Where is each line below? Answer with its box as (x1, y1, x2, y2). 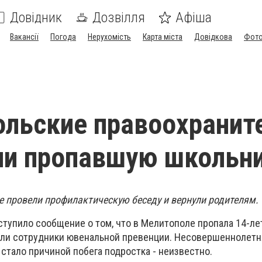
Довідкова (194, 32, 232, 42)
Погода (50, 32, 76, 42)
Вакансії (10, 32, 39, 42)
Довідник (10, 9, 62, 26)
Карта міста (143, 32, 182, 42)
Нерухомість (88, 32, 131, 42)
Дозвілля (92, 9, 145, 26)
